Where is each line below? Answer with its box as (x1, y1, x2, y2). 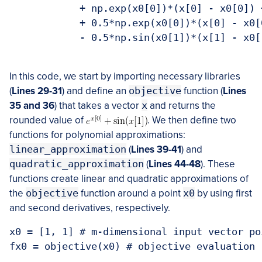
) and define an (62, 85, 129, 98)
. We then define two (147, 114, 236, 127)
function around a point (78, 187, 183, 200)
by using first (195, 187, 252, 200)
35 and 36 (9, 99, 54, 112)
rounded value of (9, 114, 86, 127)
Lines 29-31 (12, 85, 62, 98)
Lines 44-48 (149, 158, 201, 171)
